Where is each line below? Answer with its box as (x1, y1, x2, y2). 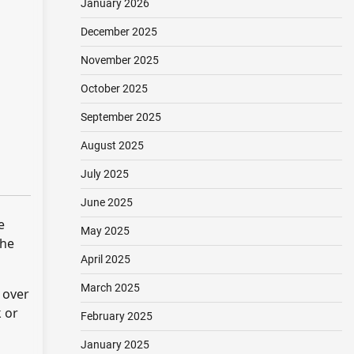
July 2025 (80, 168, 129, 180)
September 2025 (80, 111, 161, 123)
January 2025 (80, 338, 149, 351)
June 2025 (80, 196, 133, 209)
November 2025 (80, 54, 159, 66)
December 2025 (80, 25, 157, 38)
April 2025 (80, 253, 130, 265)
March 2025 (80, 281, 140, 294)
